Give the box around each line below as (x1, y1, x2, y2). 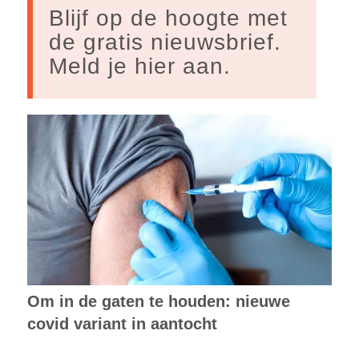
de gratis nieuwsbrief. (48, 29, 281, 54)
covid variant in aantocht (26, 315, 217, 333)
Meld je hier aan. (48, 53, 231, 79)
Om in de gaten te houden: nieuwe (26, 292, 290, 311)
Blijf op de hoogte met (48, 5, 288, 30)
